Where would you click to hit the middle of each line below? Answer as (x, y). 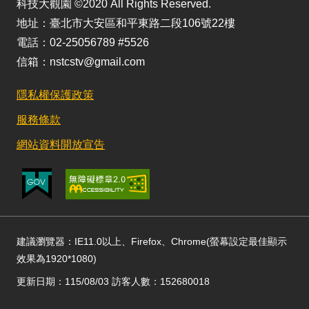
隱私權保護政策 (55, 95)
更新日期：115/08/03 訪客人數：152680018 (113, 281)
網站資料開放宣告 (61, 144)
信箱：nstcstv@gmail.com (81, 62)
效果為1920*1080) (57, 259)
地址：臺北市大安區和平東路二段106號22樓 (126, 23)
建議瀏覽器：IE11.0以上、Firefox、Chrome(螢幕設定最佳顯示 (152, 241)
